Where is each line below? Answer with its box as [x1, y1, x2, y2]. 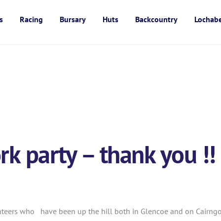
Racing [20, 14, 43, 24]
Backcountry [135, 14, 178, 24]
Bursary [60, 14, 86, 24]
